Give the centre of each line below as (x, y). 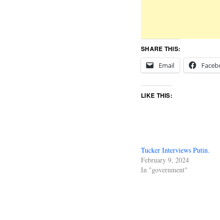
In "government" (164, 169)
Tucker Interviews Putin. (175, 150)
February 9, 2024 (165, 160)
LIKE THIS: (157, 95)
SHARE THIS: (161, 48)
